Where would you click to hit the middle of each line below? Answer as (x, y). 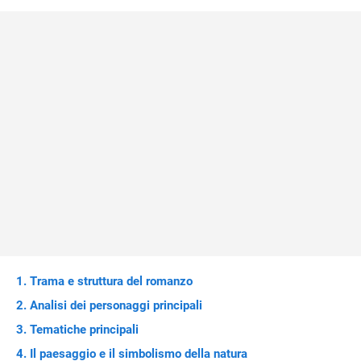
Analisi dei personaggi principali (116, 305)
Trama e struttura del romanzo (111, 281)
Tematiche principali (84, 330)
